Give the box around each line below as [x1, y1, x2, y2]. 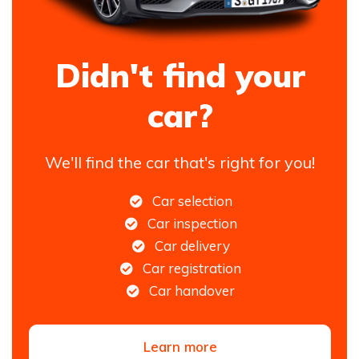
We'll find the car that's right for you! [45, 151, 315, 172]
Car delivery [154, 236, 230, 254]
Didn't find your [54, 54, 305, 95]
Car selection [151, 192, 232, 209]
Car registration [143, 259, 241, 276]
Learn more [143, 337, 217, 355]
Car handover [149, 281, 235, 299]
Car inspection [147, 214, 237, 232]
